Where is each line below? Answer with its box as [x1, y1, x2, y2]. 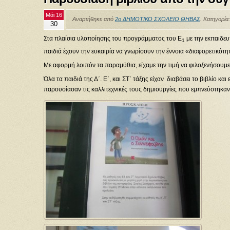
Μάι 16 [45, 12, 62, 18]
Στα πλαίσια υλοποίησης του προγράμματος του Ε [43, 35, 182, 43]
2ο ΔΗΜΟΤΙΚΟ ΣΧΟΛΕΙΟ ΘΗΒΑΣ [114, 16, 200, 22]
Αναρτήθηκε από [72, 16, 115, 22]
